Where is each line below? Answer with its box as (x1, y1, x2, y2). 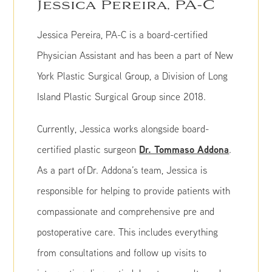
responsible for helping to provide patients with (37, 185, 231, 197)
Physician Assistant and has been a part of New (37, 49, 234, 61)
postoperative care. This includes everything (37, 226, 219, 238)
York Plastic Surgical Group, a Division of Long (37, 70, 228, 82)
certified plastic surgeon (37, 143, 140, 155)
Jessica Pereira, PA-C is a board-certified (37, 29, 208, 41)
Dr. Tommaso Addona (139, 143, 229, 156)
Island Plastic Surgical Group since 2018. (37, 90, 206, 103)
